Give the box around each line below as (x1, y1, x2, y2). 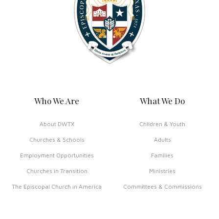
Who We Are (34, 95, 79, 107)
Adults (153, 136, 171, 144)
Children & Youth (139, 120, 185, 128)
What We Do (140, 95, 185, 107)
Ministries (149, 167, 175, 175)
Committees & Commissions (123, 183, 202, 191)
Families (151, 152, 174, 159)
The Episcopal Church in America (12, 183, 102, 191)
